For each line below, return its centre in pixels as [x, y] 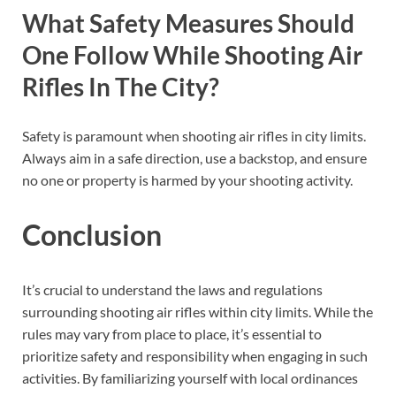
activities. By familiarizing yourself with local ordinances [190, 377]
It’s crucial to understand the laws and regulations [172, 289]
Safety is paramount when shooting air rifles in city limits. [194, 136]
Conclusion [92, 234]
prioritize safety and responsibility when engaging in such [195, 355]
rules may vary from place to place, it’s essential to [172, 333]
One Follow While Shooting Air [192, 54]
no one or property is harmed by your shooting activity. [187, 180]
